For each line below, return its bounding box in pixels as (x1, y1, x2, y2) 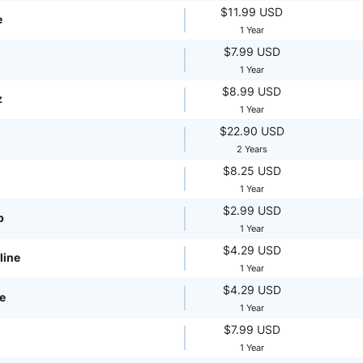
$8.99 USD (222, 84, 282, 98)
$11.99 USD (220, 5, 284, 19)
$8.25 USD (222, 164, 281, 177)
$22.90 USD (219, 124, 284, 138)
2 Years (236, 143, 267, 155)
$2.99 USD (222, 203, 281, 217)
